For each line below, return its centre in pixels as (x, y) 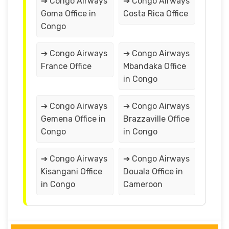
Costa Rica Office (155, 13)
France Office (66, 66)
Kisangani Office (72, 171)
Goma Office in (68, 13)
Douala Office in (153, 171)
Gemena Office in (73, 119)
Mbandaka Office (154, 66)
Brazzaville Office (156, 119)
